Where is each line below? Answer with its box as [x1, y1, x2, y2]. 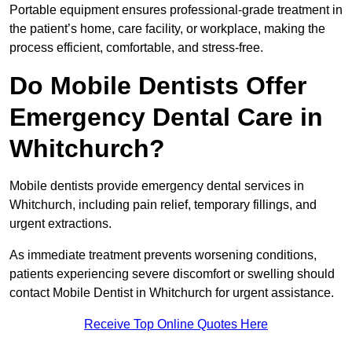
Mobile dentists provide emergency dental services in [9, 179, 304, 193]
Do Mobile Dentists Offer [9, 71, 306, 101]
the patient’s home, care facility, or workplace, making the [9, 22, 325, 36]
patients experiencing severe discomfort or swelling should [9, 267, 335, 281]
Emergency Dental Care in [9, 103, 323, 132]
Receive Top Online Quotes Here [84, 317, 268, 332]
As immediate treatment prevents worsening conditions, [9, 248, 317, 262]
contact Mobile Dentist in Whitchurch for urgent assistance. [9, 286, 334, 300]
